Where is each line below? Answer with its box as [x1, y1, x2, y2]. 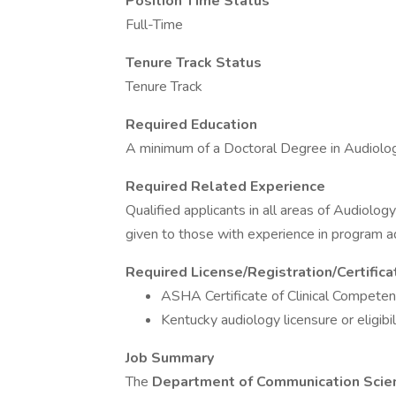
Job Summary [126, 348, 214, 368]
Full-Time [126, 15, 183, 34]
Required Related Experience [126, 177, 325, 196]
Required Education [126, 115, 257, 134]
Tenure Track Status [126, 53, 262, 72]
